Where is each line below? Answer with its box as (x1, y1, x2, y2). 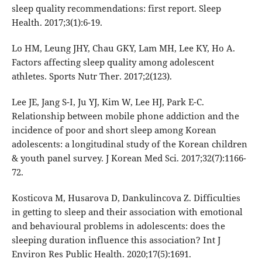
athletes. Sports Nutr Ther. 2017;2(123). (11, 70, 172, 82)
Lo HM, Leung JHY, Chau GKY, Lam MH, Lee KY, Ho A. (11, 42, 235, 54)
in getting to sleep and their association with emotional (11, 205, 243, 218)
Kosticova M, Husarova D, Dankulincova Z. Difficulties (11, 191, 240, 204)
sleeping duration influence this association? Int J (11, 233, 220, 246)
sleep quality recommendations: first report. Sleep (11, 2, 221, 14)
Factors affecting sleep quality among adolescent (11, 56, 214, 68)
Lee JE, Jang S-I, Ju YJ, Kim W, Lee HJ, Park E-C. (11, 95, 204, 108)
